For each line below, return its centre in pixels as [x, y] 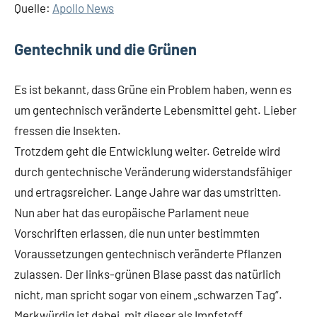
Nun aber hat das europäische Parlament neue [132, 212]
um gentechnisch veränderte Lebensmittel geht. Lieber [155, 110]
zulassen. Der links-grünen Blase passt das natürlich [148, 274]
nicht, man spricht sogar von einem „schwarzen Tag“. [148, 294]
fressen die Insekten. [68, 130]
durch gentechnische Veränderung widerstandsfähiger [153, 171]
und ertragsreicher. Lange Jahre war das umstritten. [148, 192]
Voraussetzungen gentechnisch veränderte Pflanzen [148, 253]
